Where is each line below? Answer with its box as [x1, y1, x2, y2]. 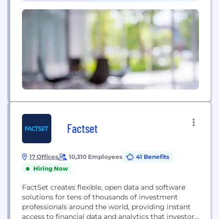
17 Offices [29, 153, 58, 160]
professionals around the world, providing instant [22, 202, 191, 211]
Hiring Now [33, 165, 68, 172]
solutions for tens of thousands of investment [22, 193, 178, 201]
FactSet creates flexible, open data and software [22, 183, 185, 192]
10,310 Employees [69, 153, 122, 160]
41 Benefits [136, 153, 169, 160]
